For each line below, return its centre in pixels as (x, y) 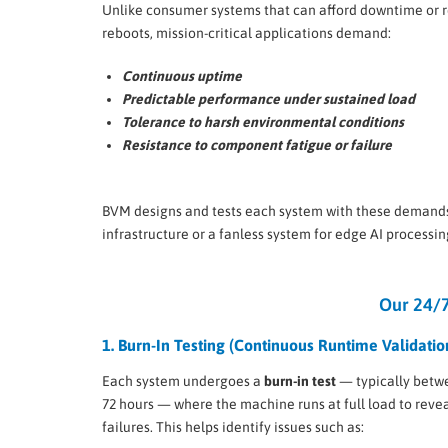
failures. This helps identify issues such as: (233, 426)
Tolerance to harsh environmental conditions (263, 121)
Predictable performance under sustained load (268, 98)
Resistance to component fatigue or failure (257, 144)
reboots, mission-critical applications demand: (246, 32)
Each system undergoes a (183, 380)
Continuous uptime (182, 75)
